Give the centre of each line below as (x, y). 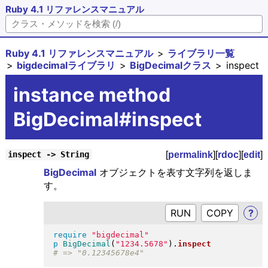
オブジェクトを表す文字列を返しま (174, 172)
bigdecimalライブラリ (66, 65)
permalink (191, 154)
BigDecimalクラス (171, 65)
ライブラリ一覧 (201, 53)
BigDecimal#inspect (107, 119)
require (70, 235)
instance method (92, 95)
